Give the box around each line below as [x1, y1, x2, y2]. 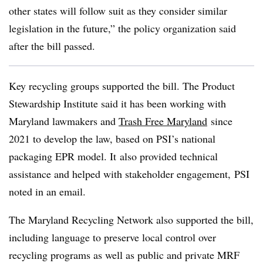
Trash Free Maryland [119, 114, 207, 128]
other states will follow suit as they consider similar [9, 4, 227, 18]
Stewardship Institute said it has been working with [9, 96, 226, 110]
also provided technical [120, 149, 218, 163]
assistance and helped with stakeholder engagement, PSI [9, 167, 249, 181]
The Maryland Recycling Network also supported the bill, [9, 213, 254, 227]
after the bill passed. [9, 39, 95, 53]
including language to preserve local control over [9, 230, 216, 244]
